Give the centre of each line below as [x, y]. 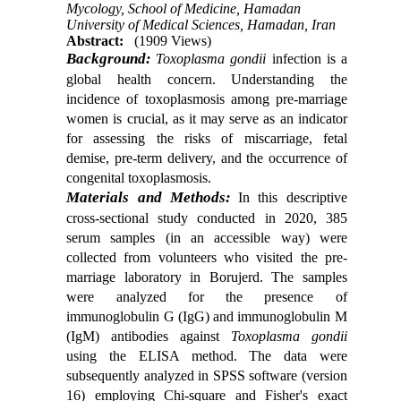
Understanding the [281, 79]
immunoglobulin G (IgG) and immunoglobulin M [207, 316]
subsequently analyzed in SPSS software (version [207, 375]
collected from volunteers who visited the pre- [207, 257]
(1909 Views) [173, 40]
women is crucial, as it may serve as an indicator [207, 118]
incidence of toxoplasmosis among [171, 98]
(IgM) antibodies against [149, 336]
